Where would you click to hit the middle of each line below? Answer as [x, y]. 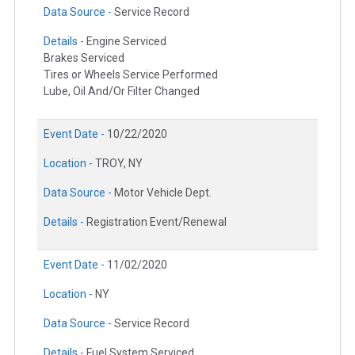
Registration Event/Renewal [157, 222]
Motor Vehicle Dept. [163, 193]
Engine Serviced [126, 42]
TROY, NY [119, 164]
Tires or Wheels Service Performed [131, 75]
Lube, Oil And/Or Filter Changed [122, 92]
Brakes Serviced [84, 58]
